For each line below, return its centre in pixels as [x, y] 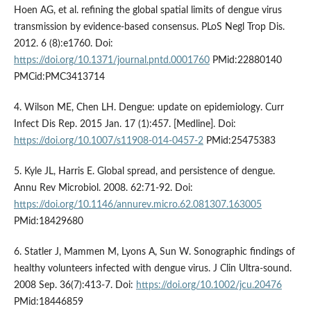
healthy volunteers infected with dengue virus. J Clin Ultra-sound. [152, 269]
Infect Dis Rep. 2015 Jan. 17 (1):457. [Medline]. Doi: [125, 125]
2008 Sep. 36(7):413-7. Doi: [75, 286]
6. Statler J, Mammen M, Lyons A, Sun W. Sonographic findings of [154, 252]
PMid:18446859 [48, 302]
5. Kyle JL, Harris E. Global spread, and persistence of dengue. [144, 172]
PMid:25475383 [239, 141]
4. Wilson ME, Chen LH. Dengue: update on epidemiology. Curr [149, 108]
